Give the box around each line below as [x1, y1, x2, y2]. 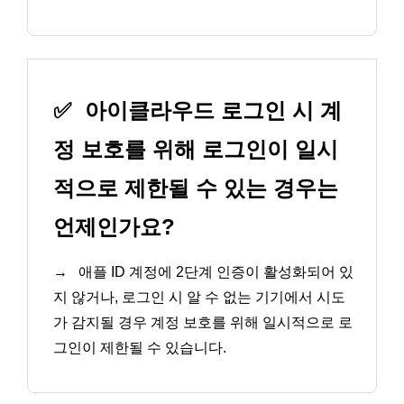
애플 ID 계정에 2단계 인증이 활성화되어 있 [75, 264, 353, 280]
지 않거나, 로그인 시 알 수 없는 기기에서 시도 [53, 289, 345, 306]
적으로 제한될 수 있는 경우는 [53, 176, 338, 201]
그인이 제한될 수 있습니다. [53, 340, 226, 356]
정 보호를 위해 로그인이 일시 [53, 137, 338, 162]
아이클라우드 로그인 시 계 [78, 98, 342, 124]
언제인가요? [53, 215, 175, 240]
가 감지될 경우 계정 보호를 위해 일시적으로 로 [53, 315, 353, 331]
